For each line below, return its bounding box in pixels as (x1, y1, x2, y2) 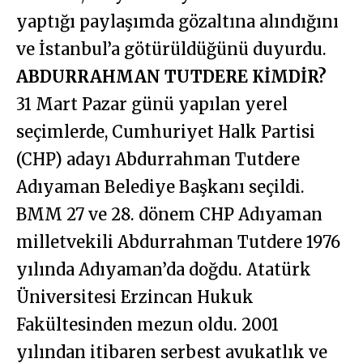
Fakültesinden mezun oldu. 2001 (16, 314, 279, 335)
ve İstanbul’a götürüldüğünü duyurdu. (16, 39, 327, 60)
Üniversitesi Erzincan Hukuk (16, 287, 254, 308)
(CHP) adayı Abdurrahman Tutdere (16, 149, 300, 170)
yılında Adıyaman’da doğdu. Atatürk (16, 259, 311, 280)
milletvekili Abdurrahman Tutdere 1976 (16, 232, 340, 253)
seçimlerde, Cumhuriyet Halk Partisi (16, 122, 315, 143)
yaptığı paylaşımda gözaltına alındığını (16, 11, 339, 32)
